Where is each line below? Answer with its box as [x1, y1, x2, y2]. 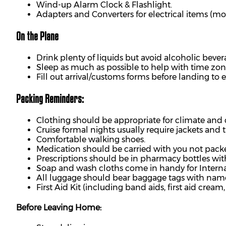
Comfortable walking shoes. [36, 134, 145, 144]
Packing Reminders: [16, 92, 84, 105]
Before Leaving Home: [16, 202, 101, 212]
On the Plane [16, 30, 59, 43]
